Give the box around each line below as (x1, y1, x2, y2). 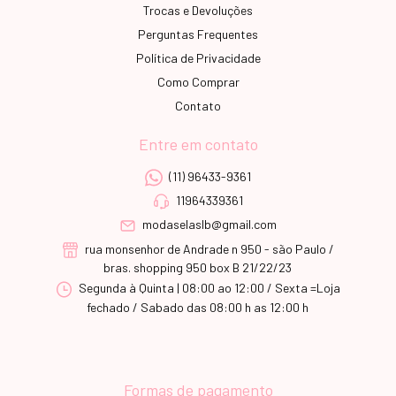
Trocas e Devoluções (143, 2, 253, 18)
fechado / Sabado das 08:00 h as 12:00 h (87, 299, 309, 315)
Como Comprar (156, 73, 240, 89)
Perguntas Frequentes (138, 26, 258, 42)
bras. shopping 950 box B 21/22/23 (103, 260, 293, 276)
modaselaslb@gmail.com (142, 217, 278, 232)
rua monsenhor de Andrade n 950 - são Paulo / (82, 240, 335, 256)
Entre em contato (138, 133, 258, 154)
